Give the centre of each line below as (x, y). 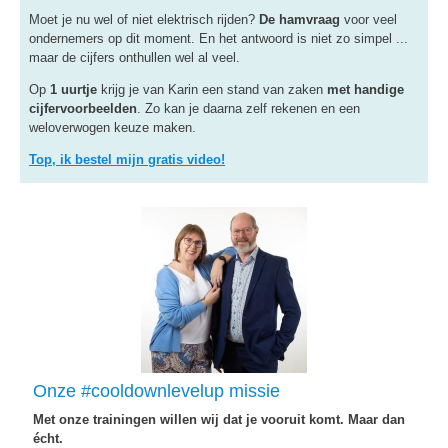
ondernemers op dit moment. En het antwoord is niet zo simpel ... (218, 38)
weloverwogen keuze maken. (112, 127)
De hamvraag (299, 19)
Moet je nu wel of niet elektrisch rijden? (144, 19)
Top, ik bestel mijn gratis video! (127, 159)
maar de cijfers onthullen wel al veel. (134, 57)
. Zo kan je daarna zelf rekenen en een (248, 108)
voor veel (368, 19)
